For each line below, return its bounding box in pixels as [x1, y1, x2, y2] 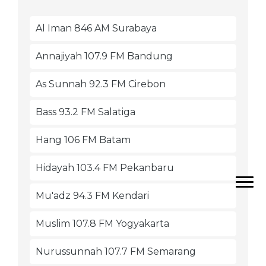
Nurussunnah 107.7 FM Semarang [36, 246, 196, 257]
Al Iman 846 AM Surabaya [36, 23, 157, 34]
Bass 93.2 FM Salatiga [36, 106, 135, 118]
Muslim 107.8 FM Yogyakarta [36, 218, 169, 229]
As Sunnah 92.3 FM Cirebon [36, 78, 166, 90]
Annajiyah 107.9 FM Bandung [36, 50, 173, 62]
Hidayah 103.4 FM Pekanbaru [36, 162, 174, 173]
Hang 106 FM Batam [36, 134, 131, 145]
